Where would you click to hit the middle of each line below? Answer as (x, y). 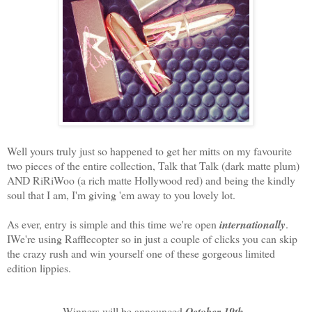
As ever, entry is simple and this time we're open (113, 224)
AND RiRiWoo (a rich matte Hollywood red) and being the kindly (151, 180)
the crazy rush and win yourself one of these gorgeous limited (141, 253)
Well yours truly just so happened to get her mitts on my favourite (149, 151)
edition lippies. (41, 268)
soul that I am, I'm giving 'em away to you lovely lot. (123, 195)
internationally (252, 225)
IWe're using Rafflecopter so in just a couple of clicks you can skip (152, 239)
